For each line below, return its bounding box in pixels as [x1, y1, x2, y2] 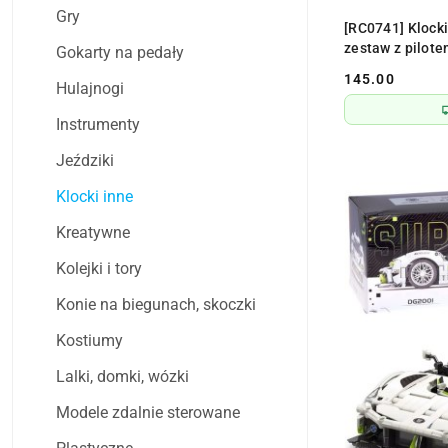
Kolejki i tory [56, 259, 142, 279]
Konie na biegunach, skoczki [56, 295, 256, 315]
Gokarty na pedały [56, 43, 184, 63]
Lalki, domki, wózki [56, 367, 189, 387]
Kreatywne [56, 223, 130, 243]
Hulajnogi [56, 79, 124, 99]
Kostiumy [56, 331, 123, 351]
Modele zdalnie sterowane [56, 403, 240, 423]
